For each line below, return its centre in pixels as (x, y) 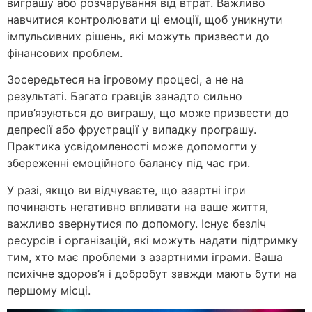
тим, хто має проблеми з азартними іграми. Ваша (145, 257)
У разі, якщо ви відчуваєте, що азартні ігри (126, 190)
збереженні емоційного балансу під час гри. (128, 163)
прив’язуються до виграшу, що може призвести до (148, 113)
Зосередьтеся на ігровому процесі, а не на (125, 80)
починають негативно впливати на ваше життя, (138, 206)
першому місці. (49, 290)
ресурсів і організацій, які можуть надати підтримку (153, 240)
